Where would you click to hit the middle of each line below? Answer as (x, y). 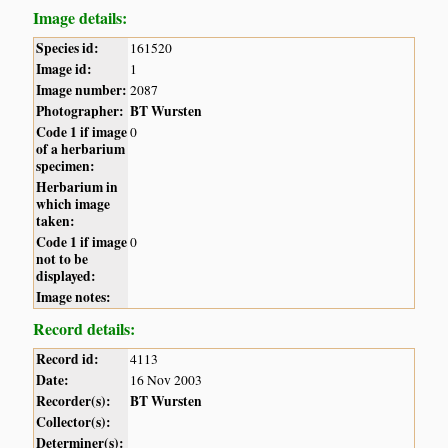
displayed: (66, 275)
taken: (56, 220)
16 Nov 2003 (166, 379)
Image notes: (74, 296)
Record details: (84, 328)
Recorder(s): (74, 400)
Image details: (80, 17)
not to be (62, 258)
